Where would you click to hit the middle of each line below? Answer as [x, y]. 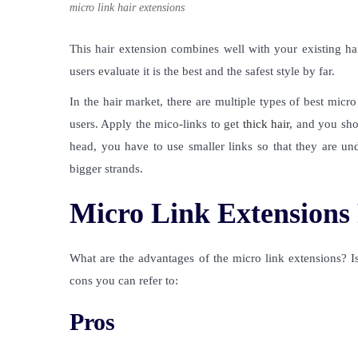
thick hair [266, 123]
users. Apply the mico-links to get [156, 123]
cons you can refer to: [124, 280]
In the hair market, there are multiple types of [185, 101]
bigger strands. [108, 168]
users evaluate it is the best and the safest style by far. [204, 71]
